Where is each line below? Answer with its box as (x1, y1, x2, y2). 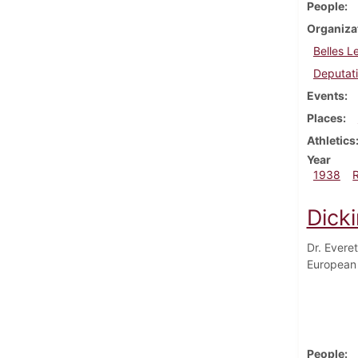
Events (306, 88, 344, 102)
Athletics (306, 133, 356, 147)
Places (306, 110, 343, 125)
